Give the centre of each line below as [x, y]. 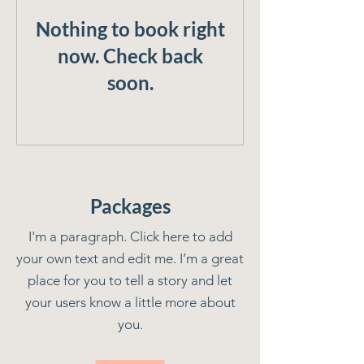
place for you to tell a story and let [130, 280]
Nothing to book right [130, 29]
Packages [130, 206]
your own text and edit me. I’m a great [130, 258]
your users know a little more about [130, 302]
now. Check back [130, 56]
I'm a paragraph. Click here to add [130, 236]
